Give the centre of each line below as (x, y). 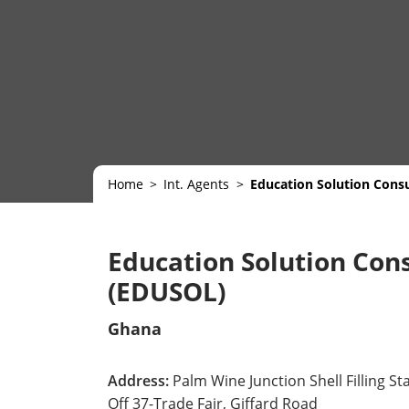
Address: (138, 381)
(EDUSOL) (167, 291)
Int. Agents (197, 184)
